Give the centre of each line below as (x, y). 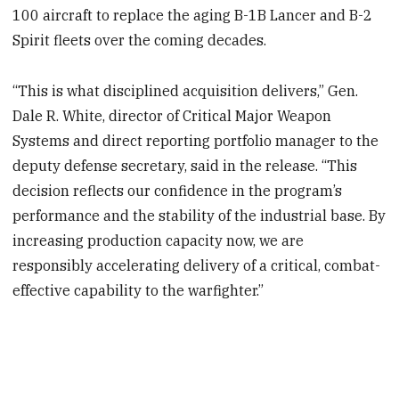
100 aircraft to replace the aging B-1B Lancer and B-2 (193, 16)
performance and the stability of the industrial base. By (199, 216)
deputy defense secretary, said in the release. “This (185, 166)
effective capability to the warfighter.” (138, 291)
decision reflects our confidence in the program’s (178, 191)
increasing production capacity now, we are (159, 241)
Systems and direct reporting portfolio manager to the (196, 141)
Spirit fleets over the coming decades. (140, 41)
